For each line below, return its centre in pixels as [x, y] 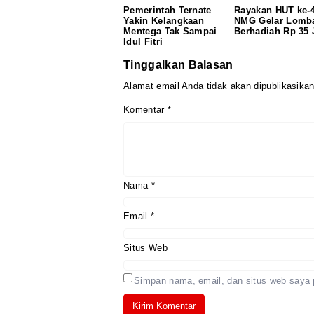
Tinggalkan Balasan [178, 65]
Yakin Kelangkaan [164, 21]
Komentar [145, 110]
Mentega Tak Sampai [170, 32]
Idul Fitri [143, 42]
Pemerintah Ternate [168, 11]
